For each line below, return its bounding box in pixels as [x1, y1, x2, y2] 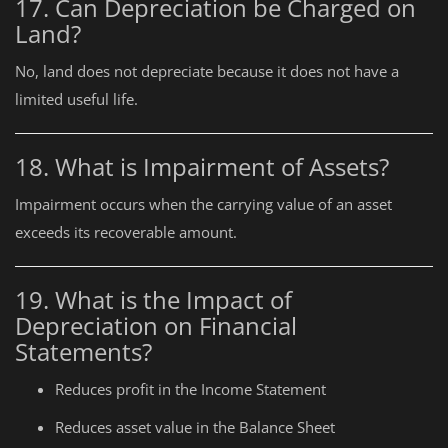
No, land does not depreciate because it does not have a [15, 61, 399, 81]
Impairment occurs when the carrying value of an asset [15, 194, 392, 214]
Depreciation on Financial [15, 309, 297, 342]
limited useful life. [15, 89, 138, 109]
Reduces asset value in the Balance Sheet [55, 417, 335, 437]
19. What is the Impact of [15, 283, 292, 316]
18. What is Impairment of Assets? [15, 150, 389, 183]
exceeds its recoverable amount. [15, 222, 237, 242]
